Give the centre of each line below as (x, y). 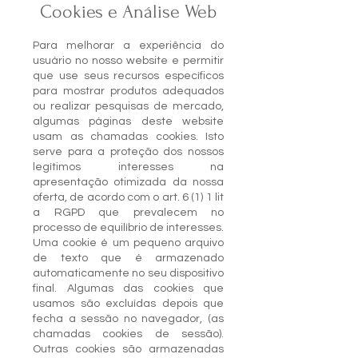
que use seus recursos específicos (128, 76)
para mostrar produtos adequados (128, 91)
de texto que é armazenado (128, 258)
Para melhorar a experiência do (128, 46)
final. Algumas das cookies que (128, 288)
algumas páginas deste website (128, 121)
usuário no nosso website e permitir (128, 61)
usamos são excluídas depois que (128, 304)
